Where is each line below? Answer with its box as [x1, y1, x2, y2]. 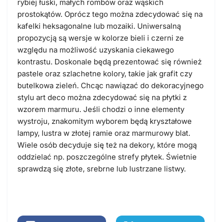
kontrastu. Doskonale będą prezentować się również [17, 56, 202, 66]
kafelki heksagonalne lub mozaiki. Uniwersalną [17, 21, 181, 31]
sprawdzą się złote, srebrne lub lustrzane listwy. [17, 164, 186, 173]
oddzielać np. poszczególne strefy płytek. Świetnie [17, 152, 197, 162]
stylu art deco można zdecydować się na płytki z [17, 92, 187, 102]
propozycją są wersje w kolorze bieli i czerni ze [17, 33, 184, 43]
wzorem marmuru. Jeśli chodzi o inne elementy [17, 104, 184, 114]
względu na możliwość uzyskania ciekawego [17, 45, 174, 55]
